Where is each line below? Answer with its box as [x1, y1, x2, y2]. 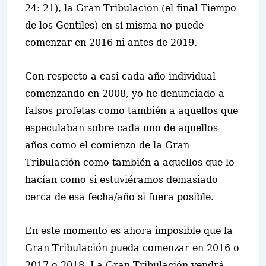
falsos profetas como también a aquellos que [25, 105, 238, 116]
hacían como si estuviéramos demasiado [25, 174, 218, 185]
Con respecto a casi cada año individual [25, 71, 216, 82]
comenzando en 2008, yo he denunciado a [25, 88, 224, 99]
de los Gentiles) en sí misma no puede [25, 20, 204, 31]
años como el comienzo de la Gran [25, 140, 189, 151]
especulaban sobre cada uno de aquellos [25, 122, 218, 134]
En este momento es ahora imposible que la [25, 225, 233, 236]
